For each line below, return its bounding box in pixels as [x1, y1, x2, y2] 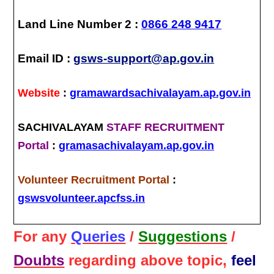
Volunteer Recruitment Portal [18, 173, 170, 186]
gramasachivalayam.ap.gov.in [59, 139, 215, 152]
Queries [71, 228, 126, 245]
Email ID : [18, 51, 74, 65]
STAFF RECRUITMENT [106, 120, 225, 133]
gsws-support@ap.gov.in [73, 51, 215, 65]
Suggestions [138, 228, 228, 245]
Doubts [13, 252, 65, 269]
